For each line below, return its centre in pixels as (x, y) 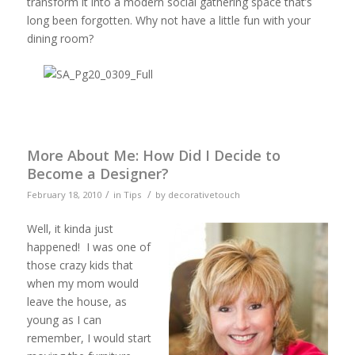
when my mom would (82, 284)
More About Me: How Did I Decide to (153, 156)
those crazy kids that (80, 265)
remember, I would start (89, 338)
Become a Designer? (97, 174)
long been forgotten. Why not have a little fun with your (168, 21)
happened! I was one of (88, 247)
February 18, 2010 (64, 195)
